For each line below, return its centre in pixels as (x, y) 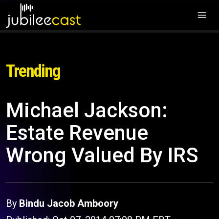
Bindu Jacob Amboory (69, 203)
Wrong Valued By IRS (102, 155)
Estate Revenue (77, 133)
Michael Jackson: (87, 110)
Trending (33, 71)
